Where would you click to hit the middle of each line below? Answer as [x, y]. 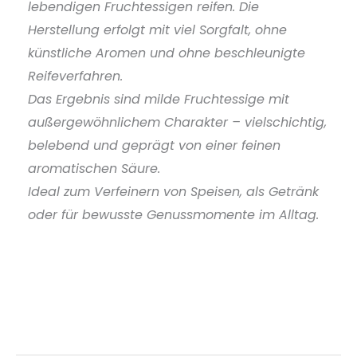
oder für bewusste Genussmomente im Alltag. [173, 215]
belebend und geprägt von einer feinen [154, 145]
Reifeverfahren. [75, 76]
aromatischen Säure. [94, 169]
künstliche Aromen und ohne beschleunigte [167, 53]
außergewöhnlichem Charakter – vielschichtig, [177, 122]
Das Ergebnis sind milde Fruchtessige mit [159, 99]
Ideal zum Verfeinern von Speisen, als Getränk [173, 192]
